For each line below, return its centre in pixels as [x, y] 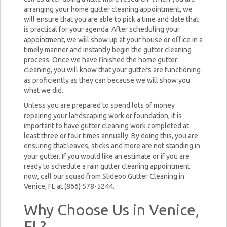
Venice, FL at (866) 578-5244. [69, 186]
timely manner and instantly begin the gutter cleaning [108, 50]
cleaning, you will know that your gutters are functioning [112, 70]
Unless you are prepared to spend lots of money [99, 105]
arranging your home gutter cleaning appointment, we [108, 9]
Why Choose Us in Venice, [111, 210]
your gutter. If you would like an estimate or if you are [107, 156]
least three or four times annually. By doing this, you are [111, 136]
